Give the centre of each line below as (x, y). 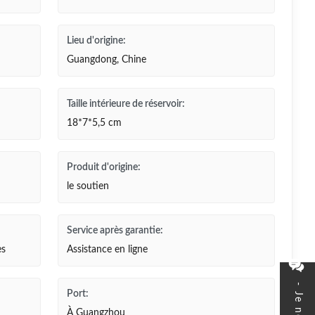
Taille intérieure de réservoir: (126, 104)
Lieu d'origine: (96, 41)
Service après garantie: (115, 231)
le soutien (88, 186)
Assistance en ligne (107, 250)
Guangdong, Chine (106, 60)
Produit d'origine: (103, 167)
